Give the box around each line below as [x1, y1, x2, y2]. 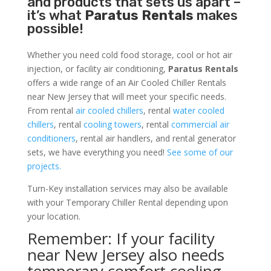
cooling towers [83, 119, 142, 131]
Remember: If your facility [27, 227, 215, 250]
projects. [27, 160, 61, 172]
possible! [27, 21, 83, 38]
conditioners [27, 132, 76, 145]
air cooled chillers [75, 105, 143, 117]
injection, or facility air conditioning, [27, 63, 168, 75]
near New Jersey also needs [27, 244, 224, 266]
